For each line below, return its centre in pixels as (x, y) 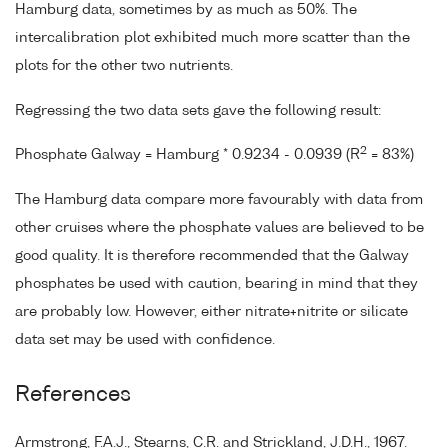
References (73, 396)
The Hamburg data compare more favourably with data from (219, 200)
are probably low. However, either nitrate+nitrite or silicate (211, 312)
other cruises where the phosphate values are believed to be (219, 228)
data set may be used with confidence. (145, 340)
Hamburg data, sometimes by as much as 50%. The (186, 9)
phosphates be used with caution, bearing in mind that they (216, 284)
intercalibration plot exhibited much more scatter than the (212, 37)
